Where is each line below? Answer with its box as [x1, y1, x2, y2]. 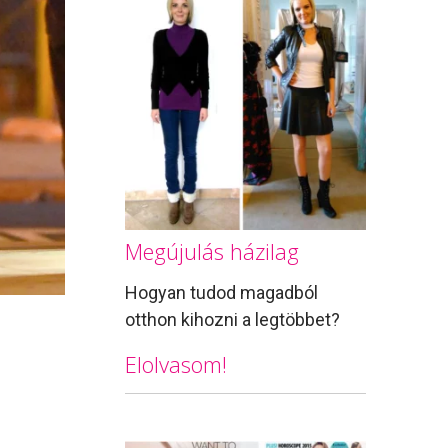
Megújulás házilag [125, 235, 300, 266]
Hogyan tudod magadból [125, 282, 319, 304]
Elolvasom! [125, 349, 228, 380]
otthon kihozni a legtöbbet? [125, 309, 341, 331]
